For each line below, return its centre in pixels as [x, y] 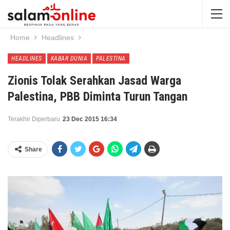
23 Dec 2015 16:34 [90, 119]
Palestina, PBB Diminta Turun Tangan [98, 97]
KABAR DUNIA [69, 59]
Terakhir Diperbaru [35, 119]
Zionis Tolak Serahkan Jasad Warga [94, 81]
